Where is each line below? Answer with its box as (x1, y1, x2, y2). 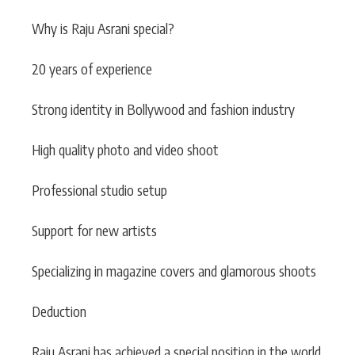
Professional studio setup (32, 181, 167, 199)
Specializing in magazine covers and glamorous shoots (32, 261, 316, 280)
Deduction (32, 302, 86, 320)
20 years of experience (32, 59, 152, 78)
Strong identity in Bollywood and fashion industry (32, 100, 295, 118)
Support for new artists (32, 221, 157, 239)
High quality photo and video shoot (32, 140, 219, 158)
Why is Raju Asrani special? (32, 19, 174, 37)
